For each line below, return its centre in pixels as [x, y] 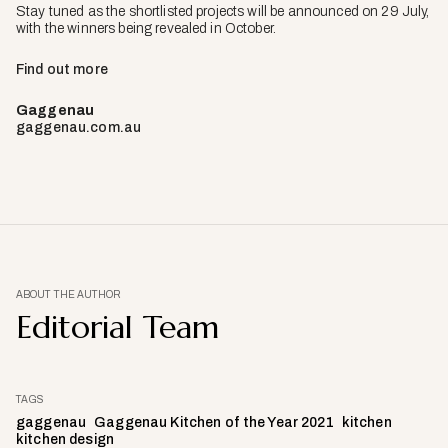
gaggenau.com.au [79, 127]
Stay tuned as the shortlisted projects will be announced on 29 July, [223, 11]
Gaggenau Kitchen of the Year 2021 [214, 422]
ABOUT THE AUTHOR [69, 294]
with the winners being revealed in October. [146, 28]
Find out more [62, 69]
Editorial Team [117, 326]
